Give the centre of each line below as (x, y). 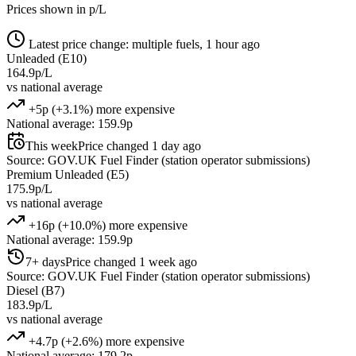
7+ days (45, 261)
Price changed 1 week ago (131, 261)
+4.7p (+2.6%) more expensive (105, 341)
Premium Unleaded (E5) (68, 174)
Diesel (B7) (35, 290)
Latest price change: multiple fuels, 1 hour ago (143, 44)
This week (52, 145)
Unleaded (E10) (46, 58)
